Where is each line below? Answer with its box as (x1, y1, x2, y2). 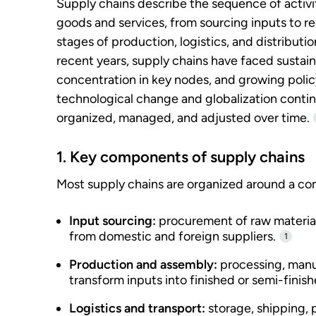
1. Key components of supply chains (56, 147, 305, 166)
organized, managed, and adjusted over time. (56, 110, 310, 126)
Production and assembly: (69, 257, 217, 272)
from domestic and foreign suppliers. (69, 229, 276, 244)
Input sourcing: (69, 213, 156, 229)
